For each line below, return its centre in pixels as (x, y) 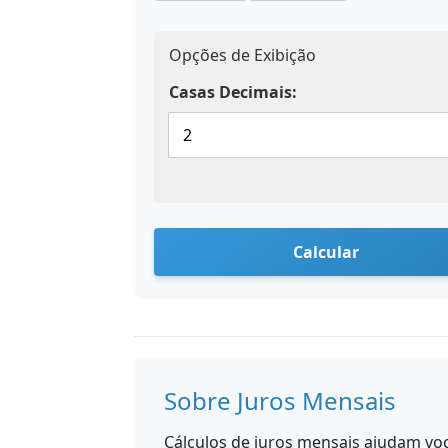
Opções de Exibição (242, 55)
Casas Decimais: (233, 92)
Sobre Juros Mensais (280, 400)
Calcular (326, 252)
